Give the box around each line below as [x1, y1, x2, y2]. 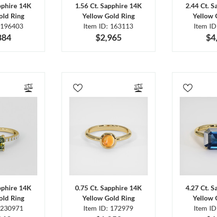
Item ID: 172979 [83, 203, 134, 212]
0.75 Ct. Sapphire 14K [75, 183, 142, 192]
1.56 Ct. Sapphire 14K [75, 1, 142, 10]
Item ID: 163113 [83, 22, 134, 31]
